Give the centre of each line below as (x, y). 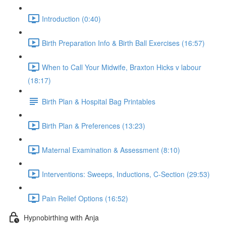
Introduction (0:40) (71, 18)
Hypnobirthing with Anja (61, 217)
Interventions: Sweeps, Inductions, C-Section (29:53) (126, 174)
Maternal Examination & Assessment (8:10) (111, 150)
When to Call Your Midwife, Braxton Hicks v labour (122, 67)
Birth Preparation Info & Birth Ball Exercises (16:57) (123, 43)
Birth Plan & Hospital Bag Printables (99, 101)
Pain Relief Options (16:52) (85, 198)
